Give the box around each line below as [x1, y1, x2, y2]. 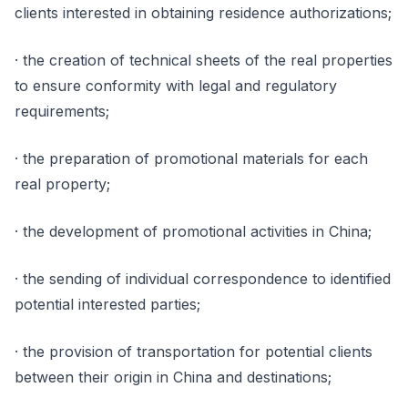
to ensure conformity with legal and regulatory [15, 76, 337, 95]
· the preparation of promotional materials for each [15, 149, 368, 168]
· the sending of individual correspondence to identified [15, 270, 391, 288]
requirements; [15, 102, 109, 120]
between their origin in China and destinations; [15, 368, 331, 386]
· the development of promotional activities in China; [15, 222, 372, 240]
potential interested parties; [15, 295, 200, 313]
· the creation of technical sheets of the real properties [15, 51, 393, 69]
